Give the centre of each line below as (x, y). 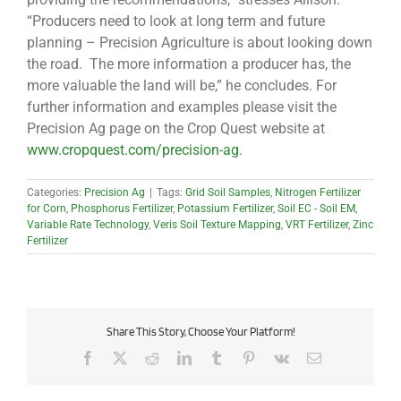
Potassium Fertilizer (225, 209)
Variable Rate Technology (88, 225)
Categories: (55, 193)
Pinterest (279, 357)
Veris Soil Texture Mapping (217, 225)
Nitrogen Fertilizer (318, 193)
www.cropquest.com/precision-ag (133, 150)
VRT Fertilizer (317, 225)
